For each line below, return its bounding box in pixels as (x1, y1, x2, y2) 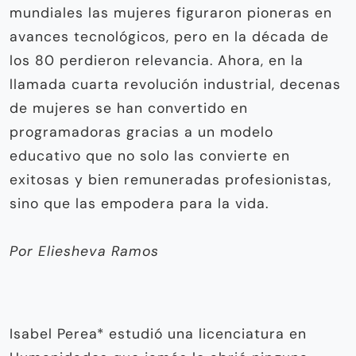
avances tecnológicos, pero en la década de (10, 27, 329, 45)
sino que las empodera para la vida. (10, 194, 269, 212)
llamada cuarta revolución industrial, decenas (10, 75, 341, 93)
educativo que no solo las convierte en (10, 146, 290, 164)
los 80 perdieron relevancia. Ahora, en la (10, 51, 304, 69)
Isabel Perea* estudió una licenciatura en (10, 324, 307, 342)
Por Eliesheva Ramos (10, 242, 159, 260)
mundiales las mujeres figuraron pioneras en (10, 3, 332, 21)
